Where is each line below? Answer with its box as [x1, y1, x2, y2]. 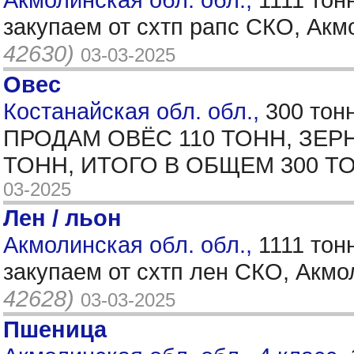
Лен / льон [3, 205, 122, 231]
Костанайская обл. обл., [3, 98, 265, 124]
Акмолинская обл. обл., [3, 232, 258, 258]
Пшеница [3, 316, 107, 342]
